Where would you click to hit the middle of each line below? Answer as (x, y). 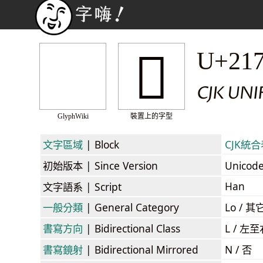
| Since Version (120, 165)
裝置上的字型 (151, 116)
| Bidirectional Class (131, 228)
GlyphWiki (73, 116)
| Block (101, 144)
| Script (102, 186)
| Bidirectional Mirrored (141, 249)
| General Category (131, 207)
